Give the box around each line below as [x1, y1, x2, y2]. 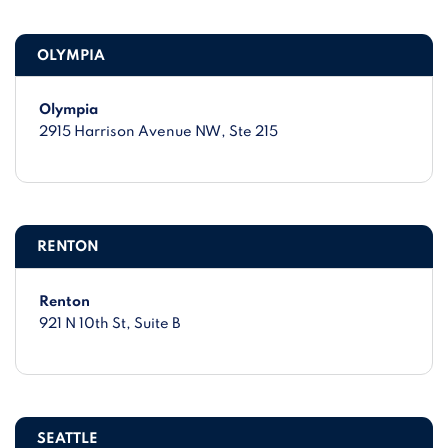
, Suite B [126, 316, 181, 331]
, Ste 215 [221, 125, 279, 140]
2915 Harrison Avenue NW [39, 125, 222, 140]
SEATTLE [36, 431, 98, 446]
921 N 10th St [39, 316, 127, 331]
